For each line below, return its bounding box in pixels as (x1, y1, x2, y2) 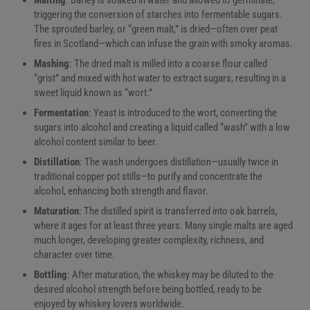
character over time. (33, 248, 115, 261)
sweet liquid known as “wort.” (33, 86, 152, 99)
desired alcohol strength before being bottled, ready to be (33, 282, 262, 295)
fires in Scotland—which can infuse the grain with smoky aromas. (33, 37, 293, 50)
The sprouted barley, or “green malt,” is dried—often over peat (33, 22, 277, 35)
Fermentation (33, 106, 89, 119)
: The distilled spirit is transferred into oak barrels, (78, 204, 277, 217)
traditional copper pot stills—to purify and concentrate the (33, 170, 262, 183)
